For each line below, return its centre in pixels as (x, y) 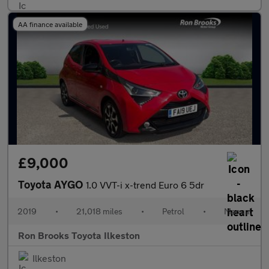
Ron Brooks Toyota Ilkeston (79, 235)
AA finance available (50, 24)
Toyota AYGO (52, 184)
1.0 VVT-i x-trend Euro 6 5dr (145, 185)
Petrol (173, 211)
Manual (238, 211)
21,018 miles (99, 211)
